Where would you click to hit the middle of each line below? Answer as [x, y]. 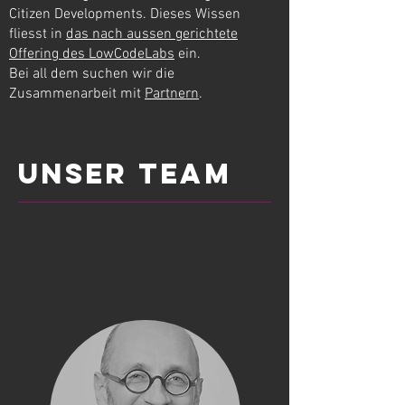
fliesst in [38, 34]
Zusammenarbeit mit [77, 94]
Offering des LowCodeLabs [92, 54]
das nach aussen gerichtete [152, 34]
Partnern [172, 94]
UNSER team [125, 174]
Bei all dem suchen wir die [92, 74]
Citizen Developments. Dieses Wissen [125, 14]
